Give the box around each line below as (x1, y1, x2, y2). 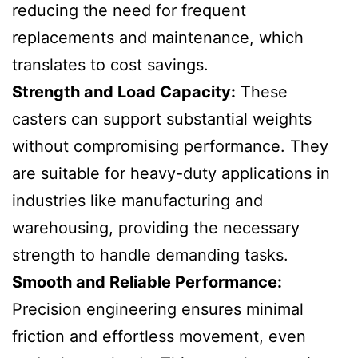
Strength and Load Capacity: (12, 82, 236, 101)
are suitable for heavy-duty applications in (12, 163, 330, 183)
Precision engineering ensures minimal (12, 299, 304, 319)
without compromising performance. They (12, 136, 328, 156)
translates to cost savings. (12, 54, 209, 74)
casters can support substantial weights (12, 109, 312, 129)
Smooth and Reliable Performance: (12, 272, 282, 292)
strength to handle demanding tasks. (12, 245, 288, 265)
